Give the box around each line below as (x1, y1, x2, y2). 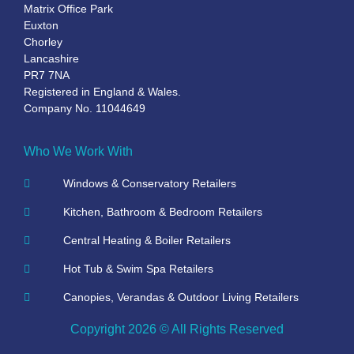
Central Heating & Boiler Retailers (62, 234, 231, 247)
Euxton (24, 18, 58, 32)
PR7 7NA (24, 68, 70, 81)
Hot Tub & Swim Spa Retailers (62, 262, 213, 276)
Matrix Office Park (24, 2, 113, 15)
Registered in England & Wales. (24, 85, 181, 98)
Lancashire (24, 51, 79, 65)
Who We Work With (24, 145, 133, 159)
